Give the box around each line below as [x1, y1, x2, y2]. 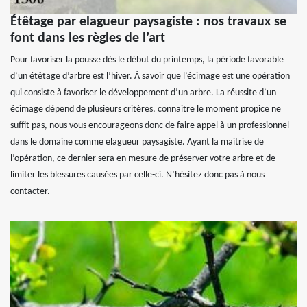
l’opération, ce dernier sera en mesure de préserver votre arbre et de [10, 153, 275, 164]
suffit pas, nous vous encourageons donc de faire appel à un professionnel [10, 121, 289, 132]
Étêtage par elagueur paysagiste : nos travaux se [10, 15, 286, 29]
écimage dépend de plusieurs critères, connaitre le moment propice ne [10, 104, 281, 115]
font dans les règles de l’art [10, 32, 165, 46]
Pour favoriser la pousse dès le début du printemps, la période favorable [10, 55, 284, 66]
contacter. [10, 186, 50, 197]
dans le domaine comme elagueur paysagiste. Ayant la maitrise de [10, 137, 264, 148]
